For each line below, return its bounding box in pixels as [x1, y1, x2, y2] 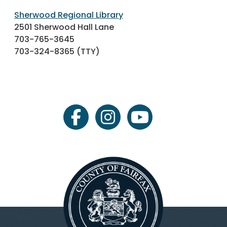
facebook [75, 116, 115, 128]
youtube [139, 116, 173, 128]
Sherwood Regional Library [14, 9, 123, 21]
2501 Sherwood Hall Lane [14, 21, 114, 33]
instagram [107, 116, 150, 128]
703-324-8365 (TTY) [14, 46, 100, 58]
